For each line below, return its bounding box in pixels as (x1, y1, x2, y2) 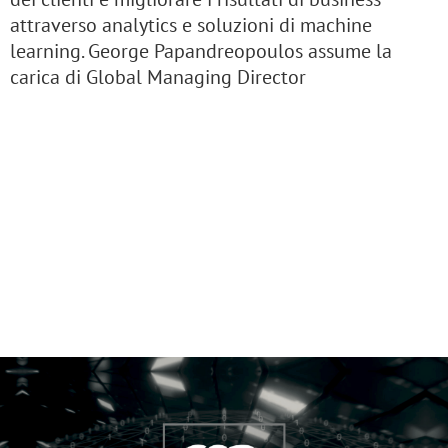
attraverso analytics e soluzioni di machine (10, 12, 372, 38)
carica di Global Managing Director (10, 64, 306, 90)
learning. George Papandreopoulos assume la (10, 38, 392, 64)
